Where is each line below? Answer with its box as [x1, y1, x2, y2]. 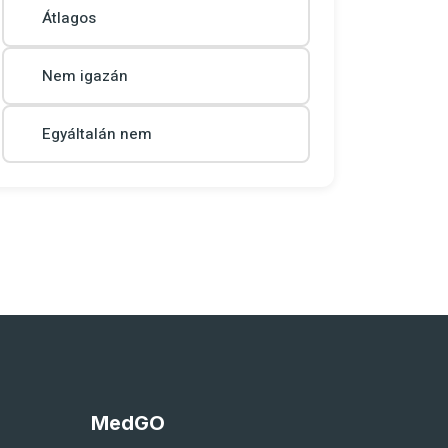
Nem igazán [42, 65, 128, 87]
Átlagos [42, 7, 96, 29]
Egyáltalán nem [42, 123, 152, 145]
